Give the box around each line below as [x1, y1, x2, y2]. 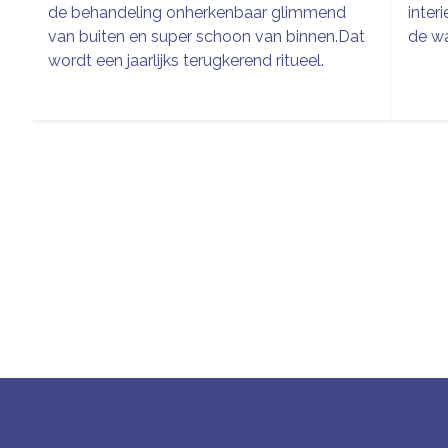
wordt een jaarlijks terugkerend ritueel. [48, 50, 324, 70]
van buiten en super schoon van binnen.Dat [48, 26, 365, 46]
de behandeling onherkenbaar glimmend [48, 2, 346, 22]
